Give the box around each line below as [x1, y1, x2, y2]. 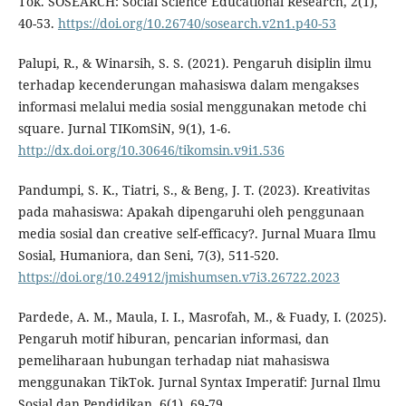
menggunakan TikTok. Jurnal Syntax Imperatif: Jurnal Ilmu [17, 373, 381, 391]
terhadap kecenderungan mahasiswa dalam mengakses [17, 76, 359, 94]
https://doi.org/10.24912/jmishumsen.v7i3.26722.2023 [17, 268, 340, 286]
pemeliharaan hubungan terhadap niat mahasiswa [17, 352, 330, 370]
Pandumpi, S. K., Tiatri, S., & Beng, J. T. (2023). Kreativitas [17, 181, 370, 199]
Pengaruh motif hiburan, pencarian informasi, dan [17, 330, 329, 348]
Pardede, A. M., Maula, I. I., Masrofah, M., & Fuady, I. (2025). [17, 308, 387, 326]
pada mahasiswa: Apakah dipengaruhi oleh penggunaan [17, 203, 364, 221]
